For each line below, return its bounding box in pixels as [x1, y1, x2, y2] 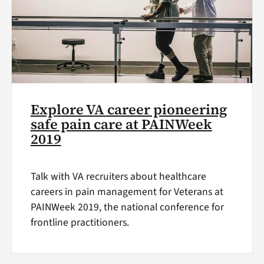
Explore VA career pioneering [30, 100, 227, 119]
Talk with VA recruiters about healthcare [30, 169, 206, 184]
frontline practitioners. [30, 214, 129, 230]
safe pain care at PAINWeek [30, 114, 212, 134]
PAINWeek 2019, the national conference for [30, 199, 224, 214]
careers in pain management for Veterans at [30, 184, 223, 199]
